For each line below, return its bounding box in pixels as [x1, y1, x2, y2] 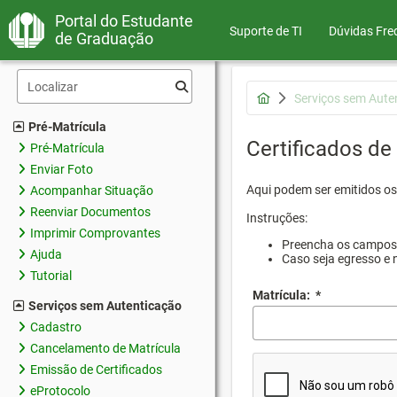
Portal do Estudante [55, 12, 193, 30]
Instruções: [246, 211, 307, 225]
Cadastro [30, 320, 82, 334]
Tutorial [30, 269, 72, 283]
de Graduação [55, 29, 153, 48]
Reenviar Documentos [30, 205, 151, 219]
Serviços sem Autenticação [28, 299, 182, 313]
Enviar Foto [30, 162, 93, 176]
